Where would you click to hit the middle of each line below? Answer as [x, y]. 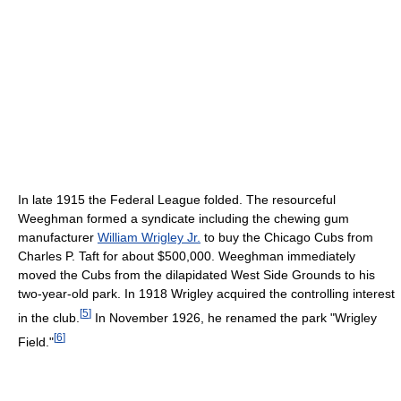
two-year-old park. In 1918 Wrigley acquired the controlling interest [206, 294]
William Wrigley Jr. [149, 238]
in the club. [49, 318]
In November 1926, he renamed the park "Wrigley [234, 318]
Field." [36, 341]
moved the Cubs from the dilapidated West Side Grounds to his [196, 275]
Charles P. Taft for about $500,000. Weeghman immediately [187, 256]
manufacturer [58, 238]
